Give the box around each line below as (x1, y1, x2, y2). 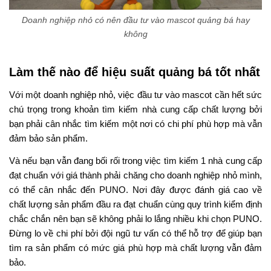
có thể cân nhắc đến (9, 184, 99, 195)
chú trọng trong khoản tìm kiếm (9, 103, 142, 114)
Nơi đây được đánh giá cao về (128, 184, 263, 195)
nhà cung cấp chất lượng (142, 103, 246, 114)
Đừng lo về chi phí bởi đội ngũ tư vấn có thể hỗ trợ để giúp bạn (9, 227, 262, 238)
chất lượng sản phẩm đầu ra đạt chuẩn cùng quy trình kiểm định (9, 198, 262, 209)
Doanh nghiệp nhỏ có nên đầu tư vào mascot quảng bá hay (21, 15, 250, 25)
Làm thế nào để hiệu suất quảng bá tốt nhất (9, 65, 260, 79)
